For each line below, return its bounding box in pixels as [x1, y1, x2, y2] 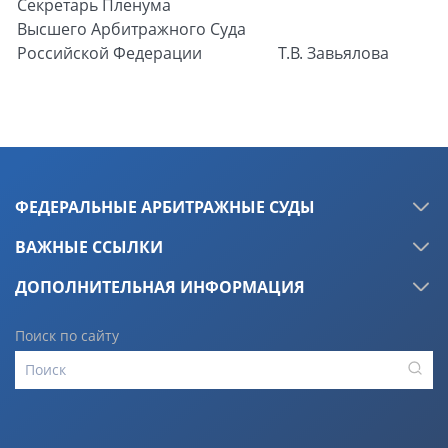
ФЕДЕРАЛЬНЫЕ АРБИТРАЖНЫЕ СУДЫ [15, 195, 315, 218]
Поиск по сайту [15, 325, 119, 345]
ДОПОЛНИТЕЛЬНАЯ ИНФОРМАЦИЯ [15, 275, 305, 298]
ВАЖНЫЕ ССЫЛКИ [15, 235, 163, 258]
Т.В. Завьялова [278, 41, 389, 64]
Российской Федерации [17, 41, 202, 64]
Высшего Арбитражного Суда [17, 17, 246, 40]
